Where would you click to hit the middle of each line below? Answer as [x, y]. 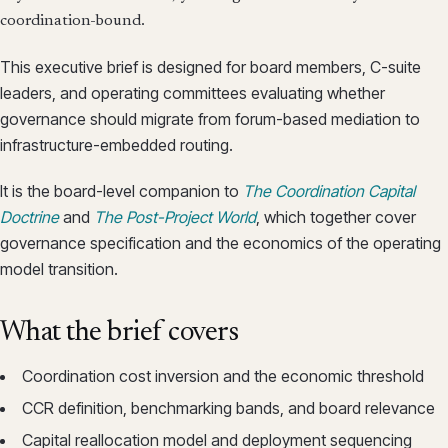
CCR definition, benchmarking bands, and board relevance [228, 408]
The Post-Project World [175, 217]
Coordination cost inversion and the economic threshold [223, 376]
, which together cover [336, 217]
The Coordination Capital [329, 191]
